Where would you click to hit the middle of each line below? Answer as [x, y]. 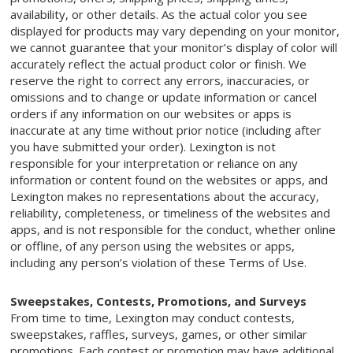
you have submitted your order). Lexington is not [143, 147]
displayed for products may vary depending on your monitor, [175, 31]
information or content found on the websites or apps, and [169, 180]
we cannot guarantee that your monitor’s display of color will [174, 48]
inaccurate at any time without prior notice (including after [166, 130]
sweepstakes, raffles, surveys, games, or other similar [159, 334]
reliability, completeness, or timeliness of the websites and [171, 213]
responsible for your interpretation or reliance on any [154, 163]
